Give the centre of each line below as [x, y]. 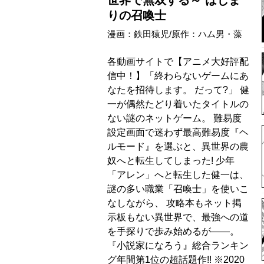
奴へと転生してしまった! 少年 [171, 161]
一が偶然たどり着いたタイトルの [178, 104]
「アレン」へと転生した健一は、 [178, 175]
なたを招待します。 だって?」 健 [178, 90]
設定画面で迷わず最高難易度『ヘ [178, 133]
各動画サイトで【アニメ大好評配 [178, 62]
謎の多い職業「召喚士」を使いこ [178, 189]
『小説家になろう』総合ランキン [178, 246]
